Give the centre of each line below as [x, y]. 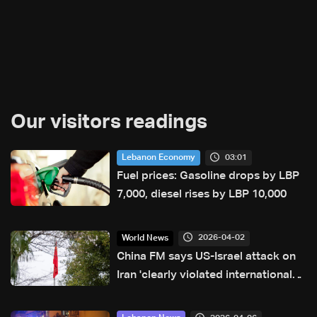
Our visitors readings [109, 123]
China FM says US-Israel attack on [206, 257]
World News [145, 238]
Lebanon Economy [158, 158]
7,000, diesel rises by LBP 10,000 [202, 195]
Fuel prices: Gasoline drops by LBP [208, 177]
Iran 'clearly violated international [204, 275]
